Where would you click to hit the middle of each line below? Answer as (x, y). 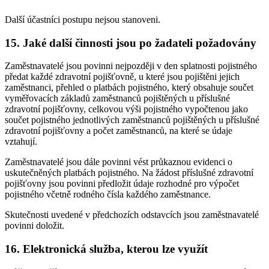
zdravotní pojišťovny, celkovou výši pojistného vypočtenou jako (126, 109)
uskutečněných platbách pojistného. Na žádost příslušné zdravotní (129, 173)
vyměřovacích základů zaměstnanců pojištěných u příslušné (117, 98)
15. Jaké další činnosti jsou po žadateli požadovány (131, 43)
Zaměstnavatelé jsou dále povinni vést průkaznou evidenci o (119, 162)
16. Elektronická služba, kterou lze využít (106, 249)
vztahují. (21, 142)
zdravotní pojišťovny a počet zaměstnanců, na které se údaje (119, 131)
